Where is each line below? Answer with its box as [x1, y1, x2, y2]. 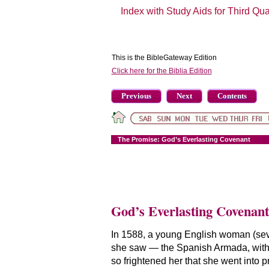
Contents [217, 91, 247, 101]
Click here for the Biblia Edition [111, 67, 212, 75]
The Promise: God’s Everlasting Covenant [117, 135, 250, 143]
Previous [121, 91, 151, 101]
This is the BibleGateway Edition [111, 53, 217, 62]
